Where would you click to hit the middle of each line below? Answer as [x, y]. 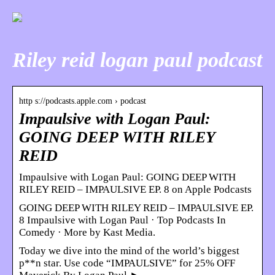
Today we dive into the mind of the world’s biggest [129, 250]
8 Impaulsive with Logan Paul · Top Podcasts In [122, 220]
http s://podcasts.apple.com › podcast [83, 101]
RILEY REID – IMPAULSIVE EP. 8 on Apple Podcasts [135, 189]
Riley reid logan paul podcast [137, 60]
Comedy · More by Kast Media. [87, 232]
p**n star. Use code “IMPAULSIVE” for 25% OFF [127, 263]
